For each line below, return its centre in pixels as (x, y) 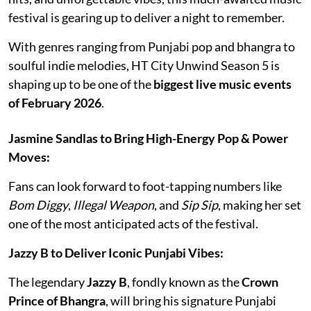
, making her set (260, 204)
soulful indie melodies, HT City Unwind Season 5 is (144, 65)
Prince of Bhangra (57, 300)
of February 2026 (55, 102)
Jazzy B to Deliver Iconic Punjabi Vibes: (116, 252)
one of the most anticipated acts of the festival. (133, 223)
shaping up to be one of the (81, 84)
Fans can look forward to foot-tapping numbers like (145, 186)
